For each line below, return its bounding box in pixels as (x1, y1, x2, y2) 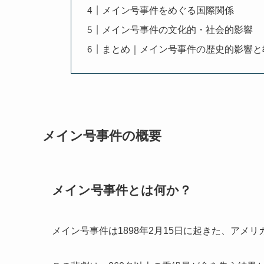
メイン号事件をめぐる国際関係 (102, 5, 235, 15)
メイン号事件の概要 (42, 128, 161, 143)
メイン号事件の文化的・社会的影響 (102, 24, 253, 35)
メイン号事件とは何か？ (52, 183, 192, 197)
